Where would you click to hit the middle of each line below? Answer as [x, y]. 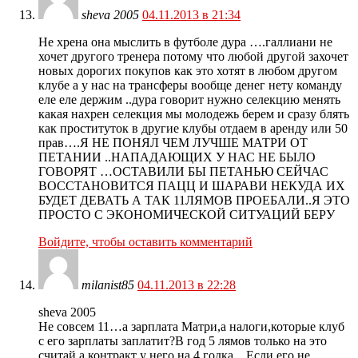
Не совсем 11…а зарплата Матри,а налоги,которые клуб [191, 327]
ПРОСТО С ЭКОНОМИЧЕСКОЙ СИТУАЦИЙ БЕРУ [187, 215]
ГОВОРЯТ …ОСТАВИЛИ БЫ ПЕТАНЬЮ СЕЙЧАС [183, 172]
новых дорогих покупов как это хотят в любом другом [188, 71]
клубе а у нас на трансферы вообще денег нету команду [190, 86]
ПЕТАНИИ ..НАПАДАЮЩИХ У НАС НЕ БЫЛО [177, 157]
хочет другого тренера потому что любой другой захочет [193, 57]
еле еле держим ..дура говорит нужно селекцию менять [189, 100]
